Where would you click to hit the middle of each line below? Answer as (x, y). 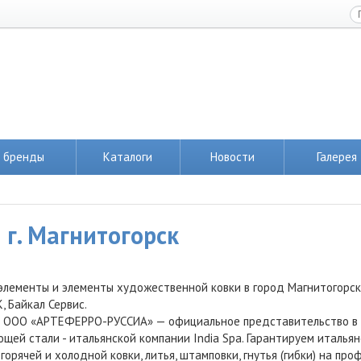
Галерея (336, 157)
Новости (232, 157)
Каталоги (128, 157)
